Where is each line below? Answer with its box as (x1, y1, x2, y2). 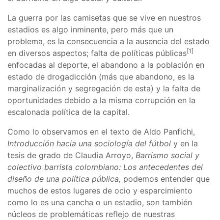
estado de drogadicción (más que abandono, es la (7, 72, 194, 82)
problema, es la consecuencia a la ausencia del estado (7, 36, 210, 46)
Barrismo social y (136, 150, 199, 160)
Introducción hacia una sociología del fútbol (7, 138, 171, 148)
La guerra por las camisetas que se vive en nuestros (7, 13, 201, 23)
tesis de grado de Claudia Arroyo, (7, 150, 136, 160)
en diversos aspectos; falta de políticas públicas (7, 48, 187, 58)
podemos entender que (121, 174, 210, 184)
